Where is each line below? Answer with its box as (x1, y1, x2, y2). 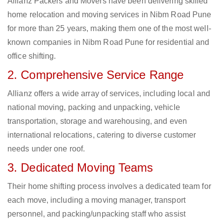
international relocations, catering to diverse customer (7, 131, 196, 140)
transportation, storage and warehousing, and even (7, 117, 187, 126)
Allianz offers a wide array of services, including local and (7, 89, 211, 98)
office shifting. (7, 52, 56, 61)
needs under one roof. (7, 145, 85, 153)
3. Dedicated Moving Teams (7, 161, 153, 175)
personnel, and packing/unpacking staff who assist (7, 210, 185, 219)
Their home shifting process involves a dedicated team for (7, 182, 211, 191)
